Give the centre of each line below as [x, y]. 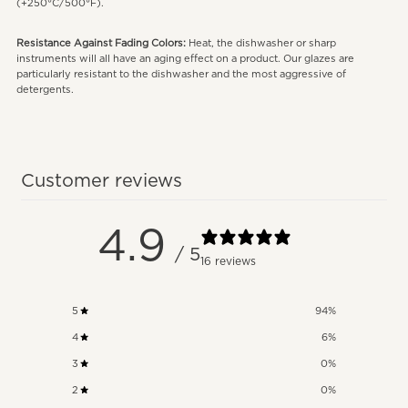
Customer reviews [102, 181]
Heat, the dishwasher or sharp [260, 43]
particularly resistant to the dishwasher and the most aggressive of [181, 74]
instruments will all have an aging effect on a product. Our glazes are [185, 58]
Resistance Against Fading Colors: [101, 43]
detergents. [45, 89]
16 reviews [229, 262]
